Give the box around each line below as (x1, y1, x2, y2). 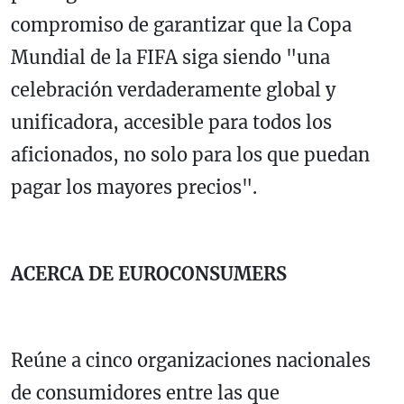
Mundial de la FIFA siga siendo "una (11, 45, 330, 69)
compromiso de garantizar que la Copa (11, 13, 352, 36)
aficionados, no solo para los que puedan (11, 142, 370, 166)
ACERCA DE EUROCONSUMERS (11, 262, 287, 285)
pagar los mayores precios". (11, 175, 257, 198)
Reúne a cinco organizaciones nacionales (11, 348, 371, 372)
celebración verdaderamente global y (11, 78, 335, 101)
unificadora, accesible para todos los (11, 110, 332, 133)
